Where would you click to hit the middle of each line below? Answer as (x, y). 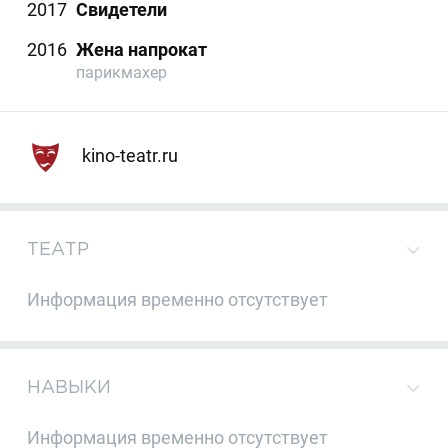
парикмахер (122, 73)
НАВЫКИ (69, 387)
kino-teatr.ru (127, 155)
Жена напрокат (142, 50)
